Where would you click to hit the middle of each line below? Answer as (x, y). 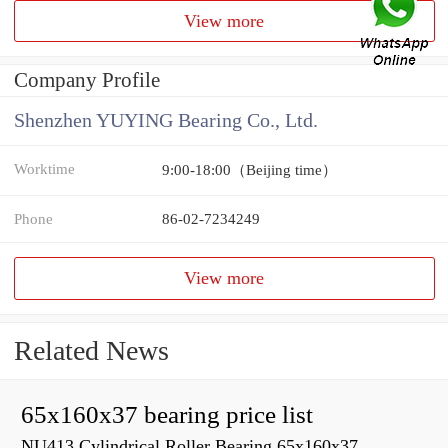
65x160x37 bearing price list (167, 415)
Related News (91, 351)
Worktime (44, 169)
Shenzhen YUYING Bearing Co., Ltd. (166, 121)
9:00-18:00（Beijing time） (249, 170)
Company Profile (87, 80)
